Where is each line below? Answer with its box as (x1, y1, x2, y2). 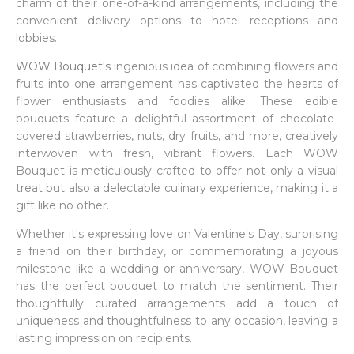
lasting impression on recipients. (16, 331, 192, 345)
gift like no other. (16, 198, 109, 213)
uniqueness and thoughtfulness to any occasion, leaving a (16, 314, 338, 328)
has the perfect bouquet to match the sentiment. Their (16, 279, 338, 293)
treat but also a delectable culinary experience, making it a (16, 181, 338, 195)
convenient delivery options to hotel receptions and (16, 13, 338, 28)
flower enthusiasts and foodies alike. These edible (16, 94, 338, 108)
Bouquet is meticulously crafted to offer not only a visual (16, 164, 338, 178)
